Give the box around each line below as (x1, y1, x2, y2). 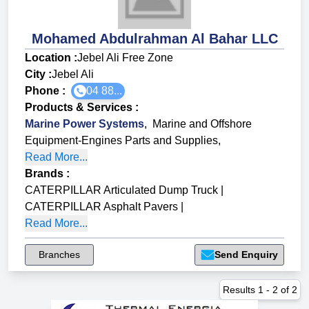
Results (223, 284, 258, 296)
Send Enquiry (215, 249, 278, 261)
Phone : (25, 85, 71, 97)
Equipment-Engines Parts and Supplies (25, 134, 218, 147)
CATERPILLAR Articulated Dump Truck (25, 184, 218, 197)
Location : (25, 52, 77, 64)
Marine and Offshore (152, 118, 252, 130)
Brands (25, 168, 63, 180)
